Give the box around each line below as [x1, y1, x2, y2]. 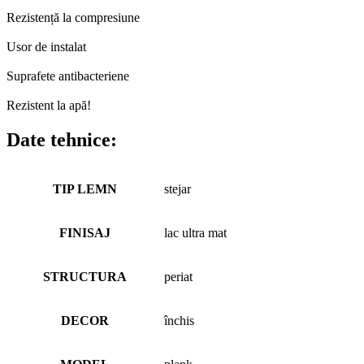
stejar [164, 182, 191, 197]
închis [164, 314, 194, 328]
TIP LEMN [53, 182, 117, 197]
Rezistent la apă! [6, 97, 91, 112]
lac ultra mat [164, 226, 227, 240]
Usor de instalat [6, 39, 86, 54]
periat [164, 270, 193, 284]
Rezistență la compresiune [6, 10, 140, 24]
